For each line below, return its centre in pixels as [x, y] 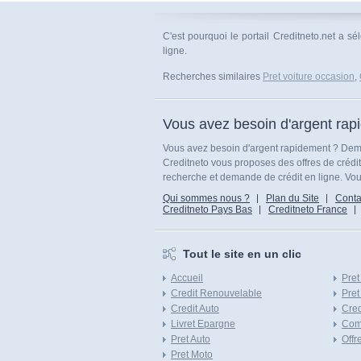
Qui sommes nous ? [206, 198]
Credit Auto [195, 309]
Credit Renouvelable [216, 293]
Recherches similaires [213, 77]
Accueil [187, 278]
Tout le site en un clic [242, 254]
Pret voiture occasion [309, 77]
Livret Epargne [203, 324]
